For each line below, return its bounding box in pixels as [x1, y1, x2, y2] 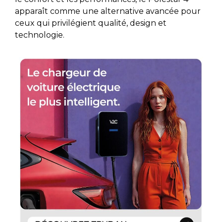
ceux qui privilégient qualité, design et [15, 18, 166, 28]
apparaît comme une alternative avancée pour [15, 6, 201, 16]
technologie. [15, 30, 64, 40]
